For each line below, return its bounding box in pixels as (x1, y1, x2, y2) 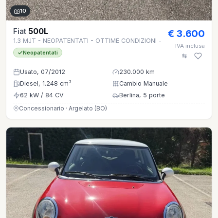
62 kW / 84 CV (20, 91, 64, 99)
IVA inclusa (175, 42, 205, 50)
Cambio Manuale (119, 80, 168, 88)
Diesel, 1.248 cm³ (20, 80, 72, 88)
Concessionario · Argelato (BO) (19, 105, 107, 112)
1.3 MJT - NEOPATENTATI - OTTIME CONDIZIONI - (13, 37, 162, 45)
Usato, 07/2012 (20, 68, 65, 76)
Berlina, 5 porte (119, 91, 165, 99)
